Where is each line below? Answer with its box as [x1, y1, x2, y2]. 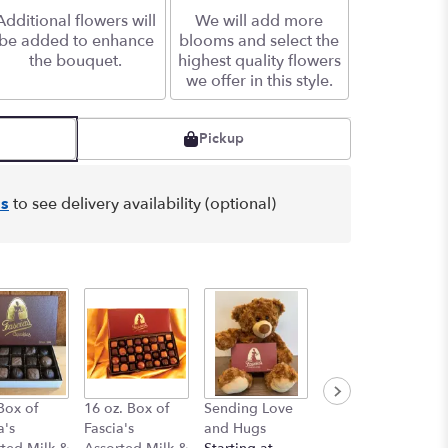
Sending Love [203, 398, 293, 418]
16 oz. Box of [84, 398, 169, 418]
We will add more [195, 10, 324, 33]
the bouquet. [29, 50, 123, 73]
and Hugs [203, 418, 266, 438]
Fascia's [84, 418, 134, 438]
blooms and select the [179, 30, 340, 53]
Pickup [199, 129, 244, 149]
